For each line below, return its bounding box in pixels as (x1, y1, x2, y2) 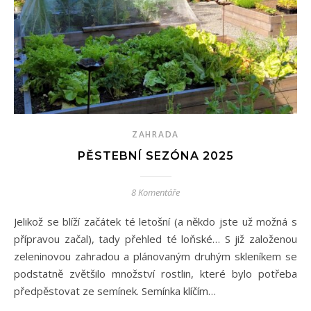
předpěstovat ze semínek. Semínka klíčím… (14, 283, 216, 298)
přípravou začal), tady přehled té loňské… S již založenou (14, 231, 297, 246)
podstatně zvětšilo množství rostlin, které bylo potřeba (14, 266, 297, 280)
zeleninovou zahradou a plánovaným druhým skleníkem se (14, 249, 297, 263)
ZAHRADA (132, 128, 179, 140)
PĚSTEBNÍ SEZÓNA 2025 (77, 149, 234, 162)
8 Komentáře (131, 185, 180, 199)
